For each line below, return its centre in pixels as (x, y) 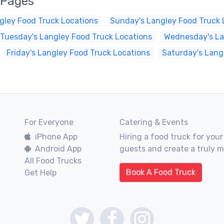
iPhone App (56, 137)
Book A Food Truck (161, 172)
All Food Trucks (53, 161)
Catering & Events (154, 122)
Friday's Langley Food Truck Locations (78, 53)
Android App (58, 149)
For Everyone (49, 122)
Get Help (40, 173)
